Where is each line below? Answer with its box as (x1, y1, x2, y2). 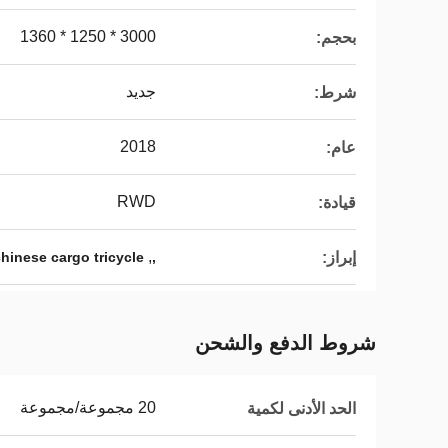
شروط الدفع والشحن (195, 332, 376, 354)
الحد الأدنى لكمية (247, 399, 356, 417)
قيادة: (318, 193, 356, 211)
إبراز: (322, 248, 356, 266)
